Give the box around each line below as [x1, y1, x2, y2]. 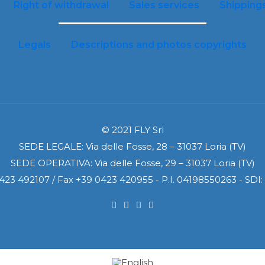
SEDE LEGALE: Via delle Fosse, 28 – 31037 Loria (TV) [19, 141, 246, 152]
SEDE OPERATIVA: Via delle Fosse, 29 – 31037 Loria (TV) [10, 157, 255, 169]
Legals [18, 39, 51, 50]
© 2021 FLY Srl [101, 124, 164, 135]
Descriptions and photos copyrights [70, 39, 247, 50]
